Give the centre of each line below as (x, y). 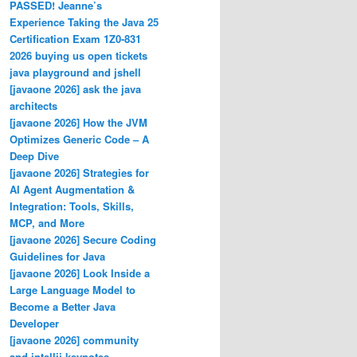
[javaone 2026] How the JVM (78, 122)
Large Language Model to (73, 289)
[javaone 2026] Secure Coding (83, 239)
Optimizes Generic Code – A (79, 139)
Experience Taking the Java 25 (84, 22)
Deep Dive (34, 155)
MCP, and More (47, 222)
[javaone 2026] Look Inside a (80, 273)
